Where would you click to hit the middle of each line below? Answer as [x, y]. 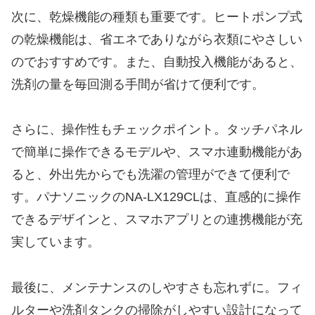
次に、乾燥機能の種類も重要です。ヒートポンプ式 [157, 17]
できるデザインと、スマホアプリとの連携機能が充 [157, 220]
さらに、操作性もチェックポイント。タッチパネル [157, 130]
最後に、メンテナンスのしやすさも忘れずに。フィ [157, 287]
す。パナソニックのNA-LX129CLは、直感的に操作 [156, 197]
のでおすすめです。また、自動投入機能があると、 [157, 62]
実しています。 [56, 242]
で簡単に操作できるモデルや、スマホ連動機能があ [157, 152]
